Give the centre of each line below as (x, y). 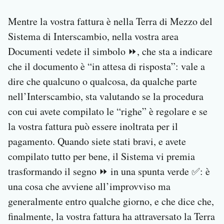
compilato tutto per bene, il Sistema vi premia (101, 156)
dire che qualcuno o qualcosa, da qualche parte (102, 81)
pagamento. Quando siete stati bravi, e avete (97, 141)
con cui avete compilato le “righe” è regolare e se (108, 111)
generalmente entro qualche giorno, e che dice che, (111, 201)
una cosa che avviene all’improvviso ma (89, 186)
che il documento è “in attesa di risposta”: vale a (106, 66)
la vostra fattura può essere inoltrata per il (93, 126)
